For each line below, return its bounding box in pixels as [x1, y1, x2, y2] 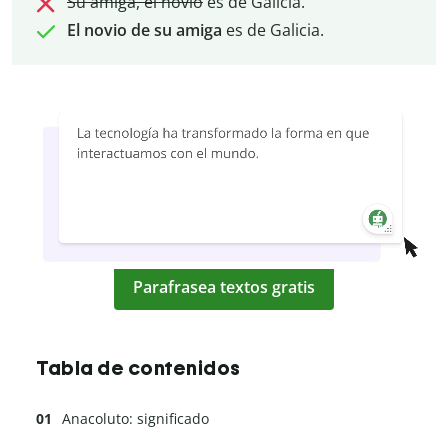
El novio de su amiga [66, 19, 222, 42]
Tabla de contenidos [36, 356, 241, 381]
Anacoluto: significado [62, 409, 209, 429]
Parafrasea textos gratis [133, 276, 315, 299]
